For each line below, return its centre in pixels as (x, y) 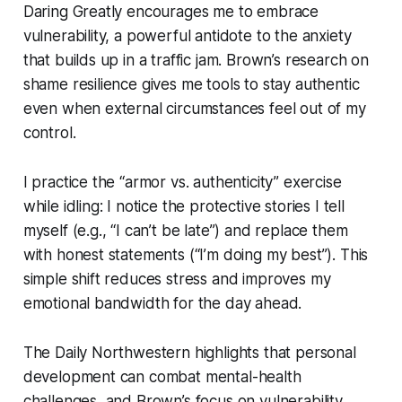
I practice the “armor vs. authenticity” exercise (182, 182)
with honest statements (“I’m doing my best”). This (196, 254)
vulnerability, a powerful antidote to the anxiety (187, 35)
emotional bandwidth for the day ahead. (162, 303)
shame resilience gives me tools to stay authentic (191, 84)
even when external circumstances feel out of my (194, 108)
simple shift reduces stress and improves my (177, 279)
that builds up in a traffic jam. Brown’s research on (196, 60)
